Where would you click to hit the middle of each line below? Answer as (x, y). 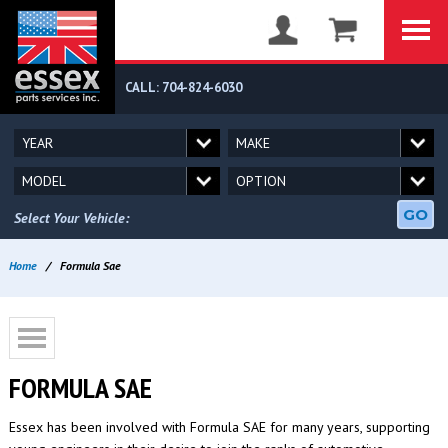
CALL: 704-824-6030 (183, 87)
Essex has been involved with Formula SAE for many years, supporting (219, 427)
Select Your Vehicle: (72, 218)
